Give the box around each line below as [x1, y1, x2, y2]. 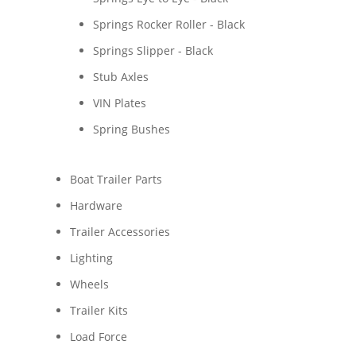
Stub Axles [92, 69, 149, 84]
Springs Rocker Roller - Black [92, 17, 245, 32]
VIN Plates [92, 95, 146, 110]
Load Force [69, 329, 127, 344]
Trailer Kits [69, 303, 128, 318]
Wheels [69, 277, 109, 292]
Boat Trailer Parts [69, 172, 162, 187]
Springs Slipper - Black [92, 43, 213, 58]
